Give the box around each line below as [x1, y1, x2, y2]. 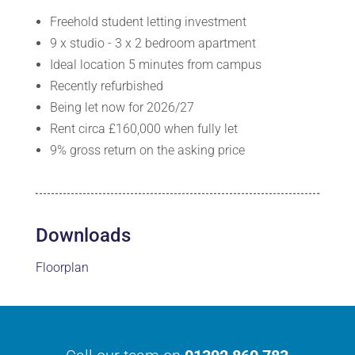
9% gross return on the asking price [49, 142, 245, 158]
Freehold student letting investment [49, 13, 246, 29]
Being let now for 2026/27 [49, 99, 194, 115]
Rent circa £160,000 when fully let [49, 120, 238, 136]
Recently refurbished [49, 78, 163, 94]
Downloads [35, 223, 131, 246]
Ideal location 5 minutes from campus [49, 56, 261, 72]
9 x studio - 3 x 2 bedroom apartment [49, 35, 256, 51]
